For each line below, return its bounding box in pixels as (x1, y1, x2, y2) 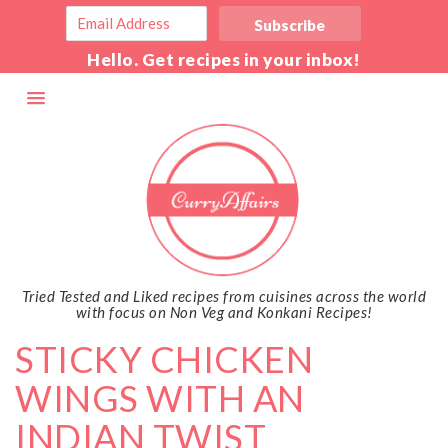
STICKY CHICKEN (15, 336, 313, 381)
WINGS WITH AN (15, 375, 305, 420)
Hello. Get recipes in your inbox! (87, 49, 361, 71)
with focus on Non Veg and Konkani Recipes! (75, 302, 373, 321)
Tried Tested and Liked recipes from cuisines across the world (21, 286, 427, 305)
